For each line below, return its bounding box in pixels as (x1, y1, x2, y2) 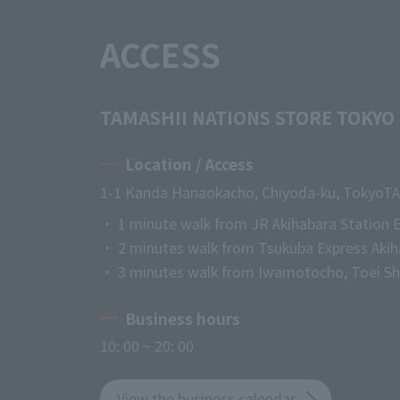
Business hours (125, 306, 241, 329)
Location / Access (125, 153, 254, 176)
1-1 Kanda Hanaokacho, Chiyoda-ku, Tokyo (100, 180, 383, 203)
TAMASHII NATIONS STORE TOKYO (100, 104, 395, 131)
